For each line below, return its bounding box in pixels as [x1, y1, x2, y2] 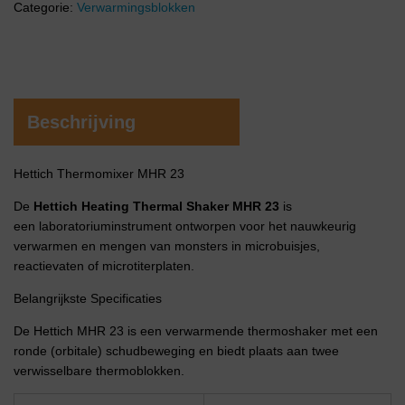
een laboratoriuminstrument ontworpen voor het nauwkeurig [14, 219, 356, 234]
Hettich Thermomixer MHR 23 [14, 166, 184, 182]
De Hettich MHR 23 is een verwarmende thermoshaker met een [14, 324, 378, 339]
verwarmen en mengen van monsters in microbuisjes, [14, 239, 320, 254]
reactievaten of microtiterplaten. [14, 259, 194, 274]
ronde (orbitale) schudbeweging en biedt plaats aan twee [14, 344, 339, 359]
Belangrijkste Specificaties [14, 291, 162, 306]
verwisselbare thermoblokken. [14, 363, 184, 379]
